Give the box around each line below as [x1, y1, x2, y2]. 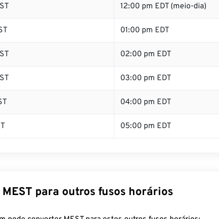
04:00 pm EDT [120, 97, 171, 107]
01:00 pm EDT [120, 25, 169, 35]
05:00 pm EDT [120, 121, 171, 131]
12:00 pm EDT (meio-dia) [120, 1, 206, 11]
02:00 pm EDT [120, 49, 171, 59]
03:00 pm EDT [120, 73, 171, 83]
